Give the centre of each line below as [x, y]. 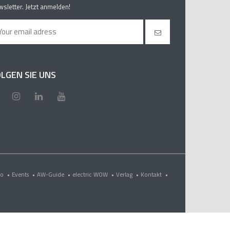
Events [21, 175]
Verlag [125, 175]
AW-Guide [51, 175]
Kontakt [152, 175]
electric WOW [91, 175]
